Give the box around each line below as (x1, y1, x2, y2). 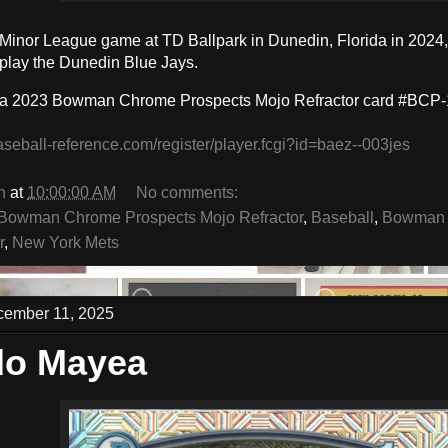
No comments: (136, 184, 242, 202)
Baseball (311, 209, 374, 227)
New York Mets (12, 234, 119, 252)
